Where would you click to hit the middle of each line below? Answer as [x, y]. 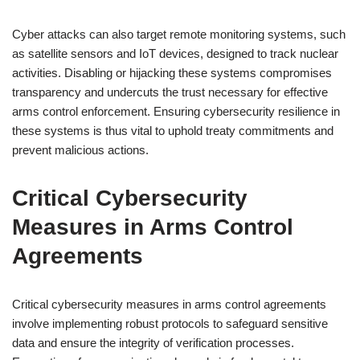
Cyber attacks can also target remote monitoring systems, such [179, 34]
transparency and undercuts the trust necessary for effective [170, 92]
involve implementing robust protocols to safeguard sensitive [170, 323]
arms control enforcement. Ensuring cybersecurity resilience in [176, 111]
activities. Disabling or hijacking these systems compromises [172, 73]
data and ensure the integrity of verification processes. [153, 343]
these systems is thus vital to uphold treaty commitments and [173, 131]
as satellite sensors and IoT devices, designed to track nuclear [175, 53]
